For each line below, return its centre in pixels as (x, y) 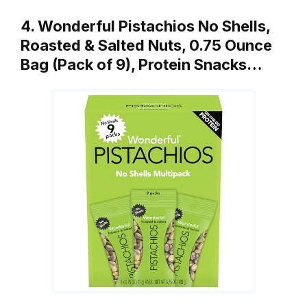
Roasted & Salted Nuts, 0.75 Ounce (146, 45)
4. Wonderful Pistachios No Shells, (145, 26)
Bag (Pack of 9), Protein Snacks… (142, 64)
